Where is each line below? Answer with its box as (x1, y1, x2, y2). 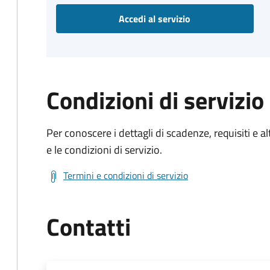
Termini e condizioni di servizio (63, 168, 188, 183)
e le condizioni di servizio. (46, 142, 162, 158)
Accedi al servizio (119, 11, 191, 26)
